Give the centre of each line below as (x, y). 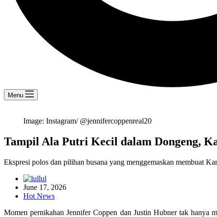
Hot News (39, 196)
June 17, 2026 (45, 187)
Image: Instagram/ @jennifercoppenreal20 (87, 121)
